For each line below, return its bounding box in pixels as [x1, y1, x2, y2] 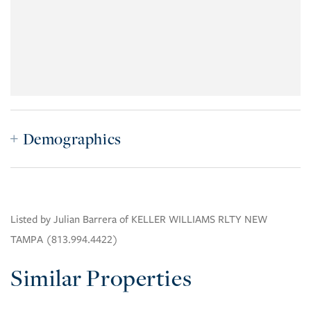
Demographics [22, 128, 121, 150]
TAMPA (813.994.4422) [10, 233, 118, 246]
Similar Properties [10, 262, 192, 294]
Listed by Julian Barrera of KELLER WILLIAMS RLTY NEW [10, 213, 267, 226]
